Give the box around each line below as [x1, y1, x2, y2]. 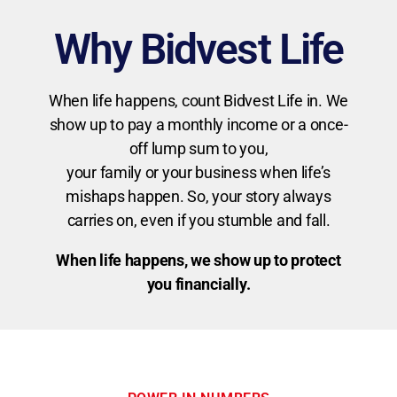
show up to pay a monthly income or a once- [49, 114, 348, 134]
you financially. [146, 274, 251, 293]
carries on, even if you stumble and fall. [66, 210, 331, 230]
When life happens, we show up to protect [56, 250, 341, 269]
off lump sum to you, [128, 138, 269, 158]
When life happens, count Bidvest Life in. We [48, 90, 349, 110]
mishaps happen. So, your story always [66, 186, 331, 206]
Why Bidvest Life [54, 23, 343, 74]
